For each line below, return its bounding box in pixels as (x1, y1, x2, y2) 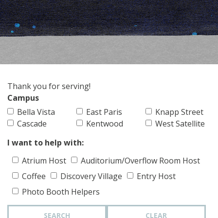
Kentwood (86, 118, 123, 129)
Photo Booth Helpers (22, 186, 100, 197)
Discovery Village (60, 171, 122, 182)
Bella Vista (17, 107, 55, 117)
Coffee (22, 171, 46, 182)
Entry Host (137, 171, 176, 182)
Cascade (17, 118, 47, 129)
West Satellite (155, 118, 205, 129)
